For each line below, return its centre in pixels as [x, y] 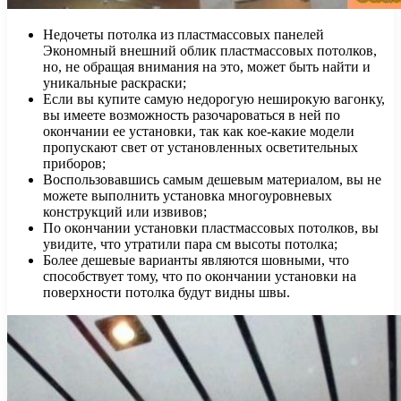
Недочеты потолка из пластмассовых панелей [183, 35]
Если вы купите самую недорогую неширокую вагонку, [214, 99]
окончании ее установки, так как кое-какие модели [199, 132]
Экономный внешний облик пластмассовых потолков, [210, 51]
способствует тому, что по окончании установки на [200, 277]
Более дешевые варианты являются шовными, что [196, 260]
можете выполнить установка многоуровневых [188, 196]
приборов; [74, 164]
